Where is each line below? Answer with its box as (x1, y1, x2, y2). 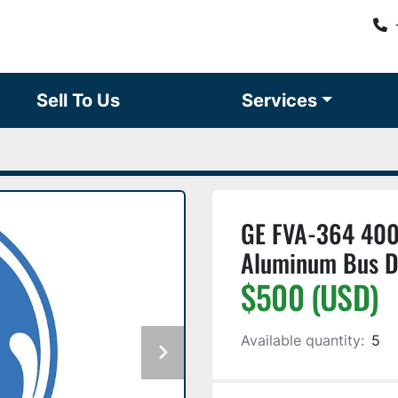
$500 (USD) (241, 273, 378, 320)
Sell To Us (48, 90, 120, 111)
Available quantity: (241, 331, 364, 349)
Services (252, 90, 317, 111)
